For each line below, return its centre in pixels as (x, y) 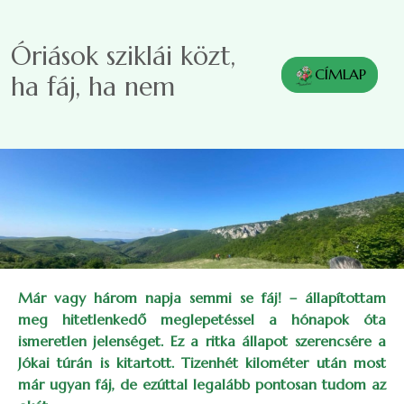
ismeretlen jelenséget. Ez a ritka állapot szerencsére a (202, 341)
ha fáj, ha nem (93, 86)
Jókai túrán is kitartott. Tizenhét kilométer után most (202, 363)
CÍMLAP (340, 73)
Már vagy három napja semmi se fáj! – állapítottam (202, 298)
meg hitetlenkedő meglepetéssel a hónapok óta (202, 319)
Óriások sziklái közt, (123, 55)
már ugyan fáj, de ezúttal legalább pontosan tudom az (202, 384)
